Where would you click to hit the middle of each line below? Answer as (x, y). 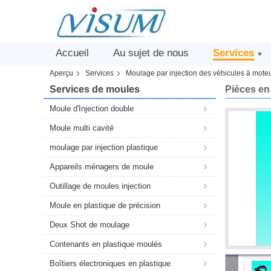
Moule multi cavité (82, 128)
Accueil (72, 53)
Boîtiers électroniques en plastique (110, 263)
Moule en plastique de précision (105, 205)
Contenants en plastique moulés (106, 244)
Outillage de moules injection (100, 186)
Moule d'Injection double (92, 109)
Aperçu (61, 73)
